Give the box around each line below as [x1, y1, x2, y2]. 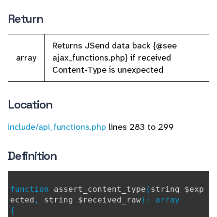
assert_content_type [54, 185, 146, 194]
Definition [8, 148, 57, 163]
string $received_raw [44, 195, 141, 204]
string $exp [151, 185, 204, 194]
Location [8, 97, 52, 112]
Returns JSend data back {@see [52, 40, 177, 51]
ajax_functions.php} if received [52, 52, 171, 63]
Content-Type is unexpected [52, 64, 163, 76]
